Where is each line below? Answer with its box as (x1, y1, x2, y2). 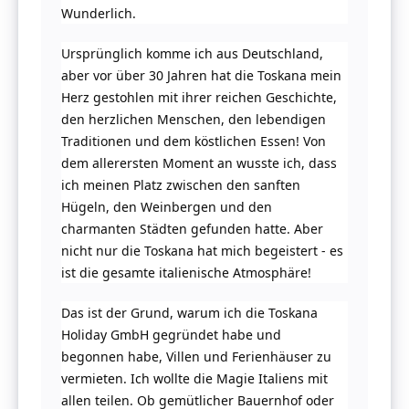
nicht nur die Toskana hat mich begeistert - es (61, 242, 344, 260)
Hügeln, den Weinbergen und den (61, 198, 273, 216)
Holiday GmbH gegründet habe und (61, 326, 282, 344)
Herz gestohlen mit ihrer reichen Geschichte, (61, 89, 338, 107)
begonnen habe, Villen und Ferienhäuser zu (61, 348, 332, 366)
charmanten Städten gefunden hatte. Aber (61, 220, 324, 238)
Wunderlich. (61, 5, 137, 23)
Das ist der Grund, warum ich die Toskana (61, 304, 319, 322)
